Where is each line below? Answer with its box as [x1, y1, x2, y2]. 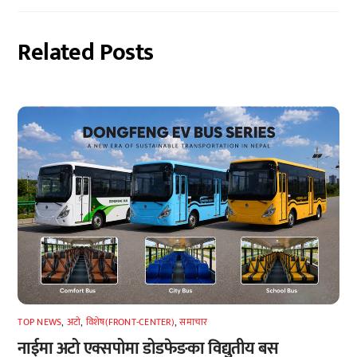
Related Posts [18, 33, 154, 73]
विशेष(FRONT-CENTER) [85, 313, 175, 330]
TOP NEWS [18, 313, 62, 330]
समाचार [179, 313, 208, 330]
